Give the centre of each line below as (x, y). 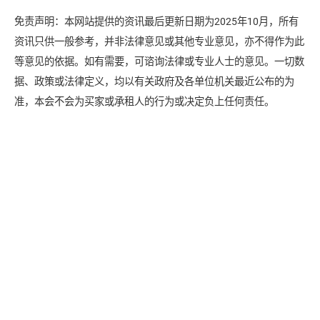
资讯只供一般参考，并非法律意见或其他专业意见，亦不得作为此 (159, 41)
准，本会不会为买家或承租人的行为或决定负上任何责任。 (144, 101)
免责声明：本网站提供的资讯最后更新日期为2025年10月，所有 (156, 21)
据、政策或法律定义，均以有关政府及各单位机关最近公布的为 (154, 81)
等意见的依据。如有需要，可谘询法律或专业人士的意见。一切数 (159, 61)
